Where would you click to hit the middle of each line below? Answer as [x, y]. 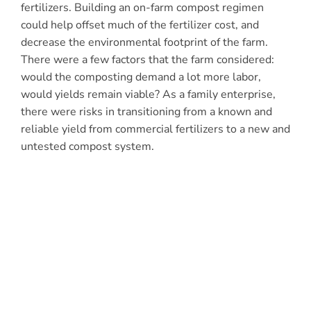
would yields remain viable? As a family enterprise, [148, 95]
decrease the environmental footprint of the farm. [144, 43]
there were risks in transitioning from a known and [146, 112]
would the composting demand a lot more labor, [141, 77]
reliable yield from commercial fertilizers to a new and [155, 129]
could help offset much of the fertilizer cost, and [140, 25]
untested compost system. [87, 147]
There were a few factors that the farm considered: [147, 60]
